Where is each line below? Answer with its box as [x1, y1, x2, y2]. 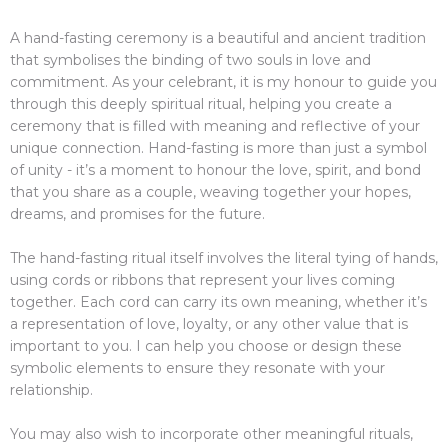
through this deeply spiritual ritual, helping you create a [10, 94, 392, 113]
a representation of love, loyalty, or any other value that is [10, 314, 408, 333]
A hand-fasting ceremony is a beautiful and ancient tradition [10, 28, 426, 47]
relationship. [10, 380, 93, 399]
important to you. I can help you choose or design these [10, 336, 402, 355]
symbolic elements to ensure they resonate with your [10, 358, 385, 377]
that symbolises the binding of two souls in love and [10, 50, 371, 69]
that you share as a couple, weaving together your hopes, [10, 182, 411, 201]
